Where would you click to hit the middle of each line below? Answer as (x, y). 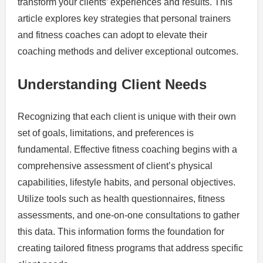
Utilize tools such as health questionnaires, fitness (121, 198)
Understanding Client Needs (112, 84)
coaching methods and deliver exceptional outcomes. (128, 51)
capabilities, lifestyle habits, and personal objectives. (127, 182)
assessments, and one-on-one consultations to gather (129, 215)
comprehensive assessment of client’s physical (115, 166)
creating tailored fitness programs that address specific (130, 248)
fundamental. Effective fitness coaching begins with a (127, 149)
